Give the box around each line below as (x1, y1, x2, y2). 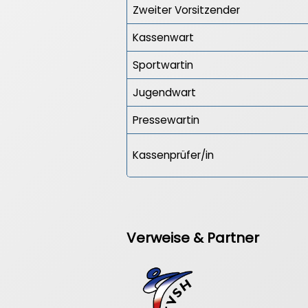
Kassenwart (133, 30, 194, 45)
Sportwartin (133, 58, 193, 73)
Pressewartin (133, 113, 199, 128)
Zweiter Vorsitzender (133, 3, 240, 18)
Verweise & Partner (126, 228, 259, 248)
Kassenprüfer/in (133, 148, 214, 163)
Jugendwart (133, 85, 196, 100)
